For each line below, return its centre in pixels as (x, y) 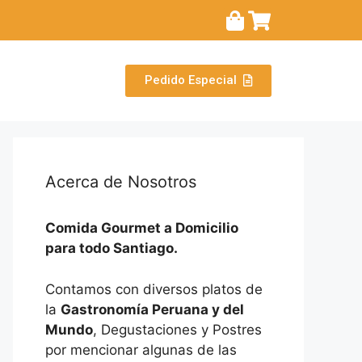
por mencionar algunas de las (141, 349)
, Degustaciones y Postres (177, 329)
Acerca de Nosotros (121, 182)
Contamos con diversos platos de (154, 289)
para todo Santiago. (112, 248)
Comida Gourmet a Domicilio (142, 228)
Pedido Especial (191, 80)
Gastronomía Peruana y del (152, 309)
